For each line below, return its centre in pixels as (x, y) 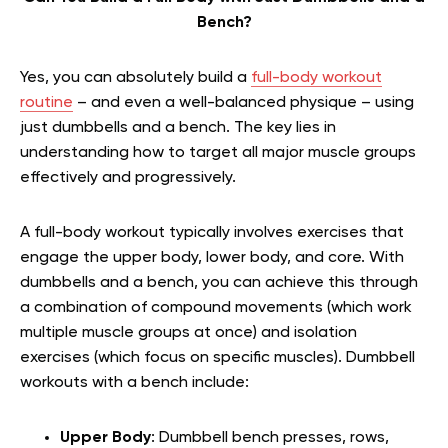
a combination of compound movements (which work (216, 308)
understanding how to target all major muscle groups (218, 153)
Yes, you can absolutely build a (135, 78)
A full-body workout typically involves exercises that (212, 233)
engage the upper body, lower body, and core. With (212, 258)
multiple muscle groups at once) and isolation (188, 333)
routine (46, 103)
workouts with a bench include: (134, 383)
